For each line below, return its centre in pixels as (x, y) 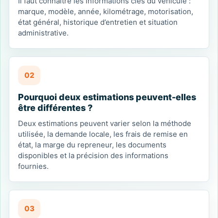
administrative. (43, 33)
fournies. (33, 166)
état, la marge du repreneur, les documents (92, 145)
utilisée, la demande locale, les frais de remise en (103, 134)
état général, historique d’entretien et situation (98, 22)
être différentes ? (55, 108)
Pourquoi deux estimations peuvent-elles (107, 97)
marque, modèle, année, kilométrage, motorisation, (106, 11)
